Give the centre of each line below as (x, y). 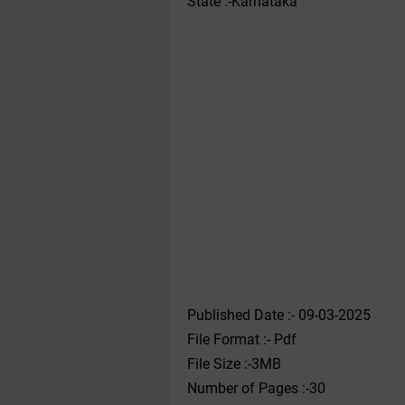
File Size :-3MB (234, 364)
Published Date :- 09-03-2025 (279, 315)
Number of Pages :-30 (256, 388)
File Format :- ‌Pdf (242, 339)
